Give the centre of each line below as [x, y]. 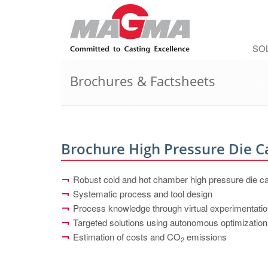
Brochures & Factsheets [143, 81]
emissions [205, 237]
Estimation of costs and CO [127, 237]
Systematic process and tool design [143, 194]
